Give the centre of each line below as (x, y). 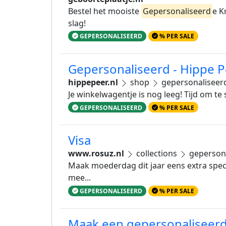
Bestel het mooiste (105, 11)
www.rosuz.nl (96, 154)
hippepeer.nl (93, 82)
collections (157, 154)
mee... (79, 178)
